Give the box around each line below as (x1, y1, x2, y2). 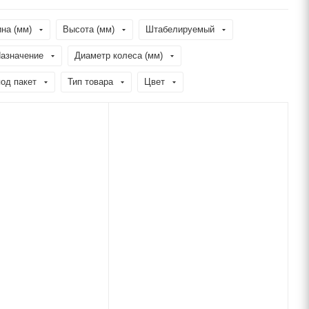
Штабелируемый (146, 24, 215, 34)
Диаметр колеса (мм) (74, 50, 163, 61)
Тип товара (68, 77, 113, 87)
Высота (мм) (63, 24, 114, 34)
